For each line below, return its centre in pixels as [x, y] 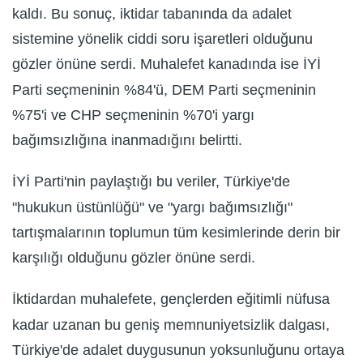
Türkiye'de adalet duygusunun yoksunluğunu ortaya [178, 350]
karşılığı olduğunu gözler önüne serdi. [134, 258]
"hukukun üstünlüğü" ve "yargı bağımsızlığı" [152, 207]
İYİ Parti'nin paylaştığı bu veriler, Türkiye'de [151, 182]
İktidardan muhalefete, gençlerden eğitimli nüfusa [171, 299]
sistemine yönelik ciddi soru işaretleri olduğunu [162, 39]
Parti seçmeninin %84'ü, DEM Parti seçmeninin [164, 90]
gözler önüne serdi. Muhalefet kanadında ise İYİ [167, 64]
